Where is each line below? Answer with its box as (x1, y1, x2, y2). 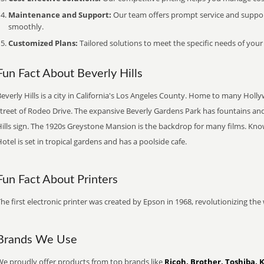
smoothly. (8, 21, 44, 32)
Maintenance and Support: (8, 9, 111, 20)
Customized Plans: (8, 38, 78, 48)
